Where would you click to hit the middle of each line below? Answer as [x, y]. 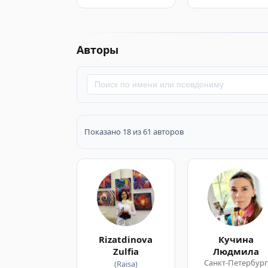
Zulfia [126, 252]
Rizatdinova [126, 240]
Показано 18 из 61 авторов [134, 132]
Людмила [236, 252]
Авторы [98, 49]
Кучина [236, 240]
